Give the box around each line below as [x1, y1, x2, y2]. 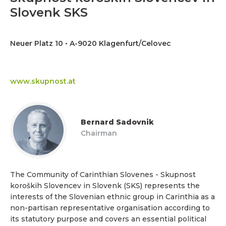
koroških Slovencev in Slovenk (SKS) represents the [10, 181, 200, 191]
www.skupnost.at [10, 76, 76, 86]
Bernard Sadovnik [81, 118, 154, 127]
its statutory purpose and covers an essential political [10, 214, 206, 224]
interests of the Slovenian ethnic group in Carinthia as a [10, 192, 215, 202]
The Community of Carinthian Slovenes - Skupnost [10, 170, 196, 180]
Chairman [81, 129, 117, 138]
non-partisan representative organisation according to [10, 203, 210, 213]
